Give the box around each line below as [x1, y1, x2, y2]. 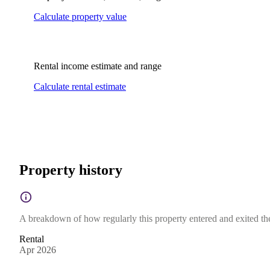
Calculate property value [34, 11, 127, 22]
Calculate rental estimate [34, 81, 126, 92]
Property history [19, 162, 122, 178]
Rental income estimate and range [34, 60, 162, 71]
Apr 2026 [19, 244, 56, 255]
